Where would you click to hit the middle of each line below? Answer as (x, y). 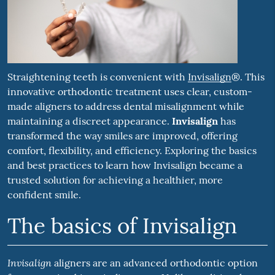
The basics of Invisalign (122, 226)
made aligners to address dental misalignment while (126, 107)
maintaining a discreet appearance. (89, 121)
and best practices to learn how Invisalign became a (125, 165)
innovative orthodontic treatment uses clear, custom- (130, 92)
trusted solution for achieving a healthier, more (115, 180)
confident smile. (44, 195)
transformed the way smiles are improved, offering (122, 136)
